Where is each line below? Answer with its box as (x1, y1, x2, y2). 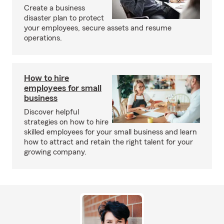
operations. (24, 34, 62, 42)
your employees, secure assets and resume (24, 24, 171, 32)
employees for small (24, 83, 101, 92)
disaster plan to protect (24, 14, 104, 22)
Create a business (24, 4, 85, 12)
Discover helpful (24, 108, 79, 116)
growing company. (24, 148, 86, 156)
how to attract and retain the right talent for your (24, 138, 193, 146)
